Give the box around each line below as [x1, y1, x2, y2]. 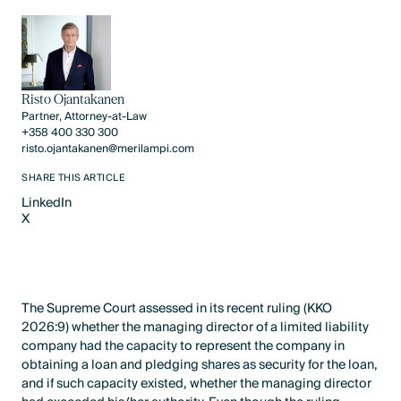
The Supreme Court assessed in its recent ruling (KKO [21, 296, 333, 320]
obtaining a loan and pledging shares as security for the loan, [21, 353, 379, 376]
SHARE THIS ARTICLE [21, 170, 126, 187]
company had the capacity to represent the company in [21, 334, 346, 357]
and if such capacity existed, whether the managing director [21, 371, 372, 395]
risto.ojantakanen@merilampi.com [21, 140, 195, 159]
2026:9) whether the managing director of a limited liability [21, 315, 370, 338]
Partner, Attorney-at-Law [21, 107, 148, 127]
